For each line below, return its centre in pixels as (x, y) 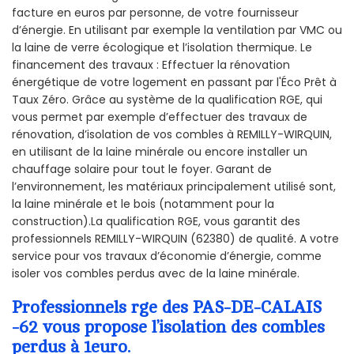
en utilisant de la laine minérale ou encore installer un (160, 152)
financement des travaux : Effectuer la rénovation (151, 65)
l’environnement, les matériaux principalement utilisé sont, (174, 187)
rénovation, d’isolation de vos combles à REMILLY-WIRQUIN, (172, 135)
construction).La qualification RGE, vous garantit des (156, 222)
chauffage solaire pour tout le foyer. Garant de (142, 169)
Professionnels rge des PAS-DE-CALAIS (167, 308)
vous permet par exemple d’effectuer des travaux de (160, 117)
